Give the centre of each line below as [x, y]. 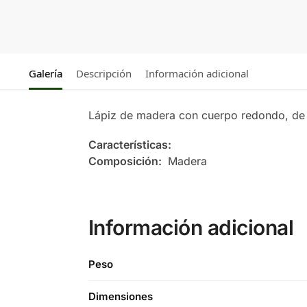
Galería [45, 73]
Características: [131, 145]
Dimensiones [121, 297]
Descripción [103, 73]
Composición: [126, 161]
